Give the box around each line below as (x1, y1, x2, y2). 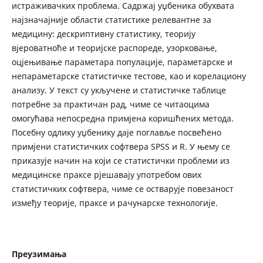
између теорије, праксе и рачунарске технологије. (11, 197, 218, 209)
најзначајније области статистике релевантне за (11, 14, 211, 26)
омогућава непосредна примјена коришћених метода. (11, 113, 234, 124)
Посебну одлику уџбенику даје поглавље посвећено (11, 127, 221, 139)
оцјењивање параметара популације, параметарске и (11, 56, 232, 68)
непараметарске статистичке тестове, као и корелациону (11, 70, 246, 82)
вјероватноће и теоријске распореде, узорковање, (11, 42, 217, 54)
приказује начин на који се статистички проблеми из (11, 155, 230, 167)
